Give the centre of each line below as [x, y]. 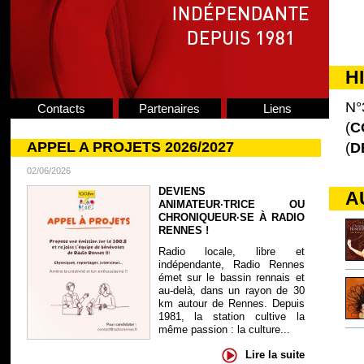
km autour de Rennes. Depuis [231, 303]
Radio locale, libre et [231, 251]
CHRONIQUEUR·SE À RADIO [231, 217]
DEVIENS [182, 191]
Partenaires [169, 108]
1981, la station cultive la [231, 316]
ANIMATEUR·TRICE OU [231, 204]
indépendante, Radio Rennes [231, 264]
